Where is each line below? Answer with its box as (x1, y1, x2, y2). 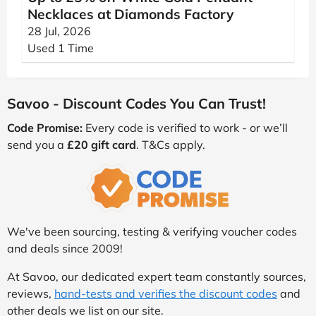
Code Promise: (7, 121, 83, 135)
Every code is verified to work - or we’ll (83, 121, 288, 135)
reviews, (7, 286, 54, 300)
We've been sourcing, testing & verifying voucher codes (7, 224, 297, 238)
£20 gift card (67, 138, 136, 152)
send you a (7, 138, 67, 152)
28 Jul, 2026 (28, 24, 91, 38)
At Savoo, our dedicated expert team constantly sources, (7, 269, 306, 284)
